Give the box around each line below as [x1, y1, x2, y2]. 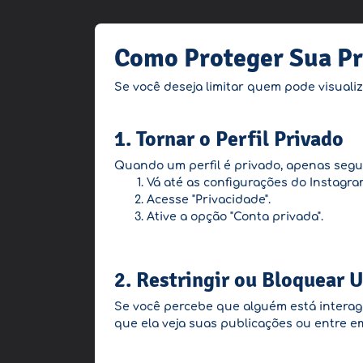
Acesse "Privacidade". [147, 194, 271, 206]
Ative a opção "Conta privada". [147, 211, 323, 223]
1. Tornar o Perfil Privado [114, 126, 344, 152]
